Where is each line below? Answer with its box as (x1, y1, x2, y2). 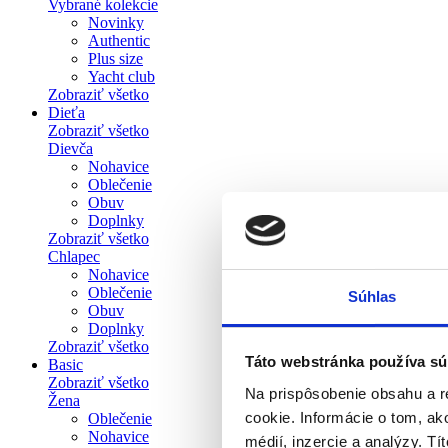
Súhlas (347, 287, 397, 305)
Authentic (88, 32, 150, 49)
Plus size (88, 50, 143, 67)
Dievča (48, 140, 93, 157)
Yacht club (88, 68, 155, 85)
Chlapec (48, 248, 100, 265)
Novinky (88, 14, 144, 31)
